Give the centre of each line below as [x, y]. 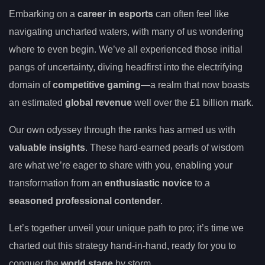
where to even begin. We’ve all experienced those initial [126, 50]
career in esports [115, 14]
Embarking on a [43, 14]
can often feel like [191, 14]
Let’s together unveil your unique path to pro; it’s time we [126, 228]
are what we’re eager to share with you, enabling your [121, 166]
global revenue [98, 103]
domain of [31, 85]
